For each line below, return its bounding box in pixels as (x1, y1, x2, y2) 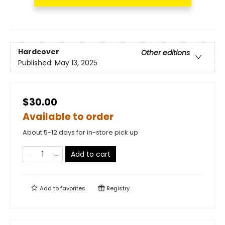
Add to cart (71, 149, 110, 160)
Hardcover (18, 46, 59, 57)
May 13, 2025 (55, 57, 97, 68)
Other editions (141, 47, 190, 58)
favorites (60, 184, 85, 193)
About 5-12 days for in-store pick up (23, 128, 138, 138)
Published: (18, 57, 55, 68)
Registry (105, 184, 130, 193)
